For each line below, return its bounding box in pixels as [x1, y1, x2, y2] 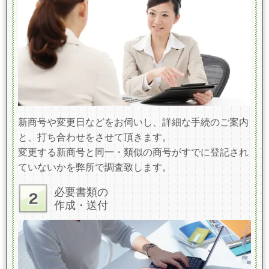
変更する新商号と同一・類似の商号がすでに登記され [18, 147, 249, 158]
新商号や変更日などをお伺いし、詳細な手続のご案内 [18, 117, 249, 128]
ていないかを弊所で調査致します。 [18, 162, 172, 173]
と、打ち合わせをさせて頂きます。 [18, 132, 172, 143]
